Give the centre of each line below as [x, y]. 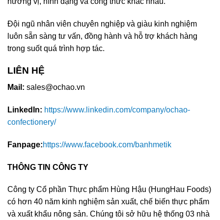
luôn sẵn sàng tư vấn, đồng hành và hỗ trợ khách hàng [102, 36]
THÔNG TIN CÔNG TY [48, 167]
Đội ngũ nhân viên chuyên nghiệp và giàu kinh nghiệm [102, 24]
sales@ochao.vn [55, 87]
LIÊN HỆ [26, 70]
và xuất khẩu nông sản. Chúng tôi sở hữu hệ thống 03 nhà [109, 214]
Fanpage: [25, 144]
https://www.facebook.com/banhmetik [107, 144]
